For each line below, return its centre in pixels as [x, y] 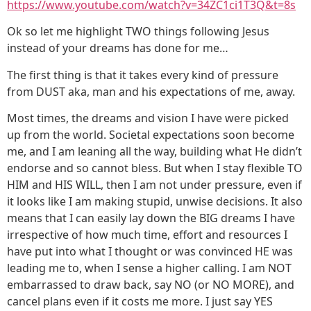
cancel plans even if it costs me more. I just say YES [140, 301]
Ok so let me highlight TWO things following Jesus [138, 32]
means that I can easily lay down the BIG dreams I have [151, 218]
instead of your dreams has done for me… [118, 48]
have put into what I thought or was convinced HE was [150, 251]
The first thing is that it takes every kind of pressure [143, 75]
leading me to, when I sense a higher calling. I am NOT [149, 268]
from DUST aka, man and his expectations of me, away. [151, 91]
